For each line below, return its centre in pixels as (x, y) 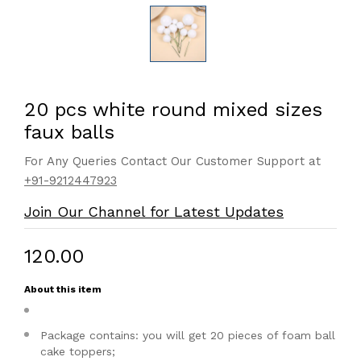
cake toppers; (80, 351)
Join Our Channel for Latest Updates (154, 212)
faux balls (69, 132)
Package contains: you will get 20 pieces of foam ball (188, 335)
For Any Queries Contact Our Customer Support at (172, 161)
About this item (63, 289)
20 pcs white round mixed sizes (173, 110)
